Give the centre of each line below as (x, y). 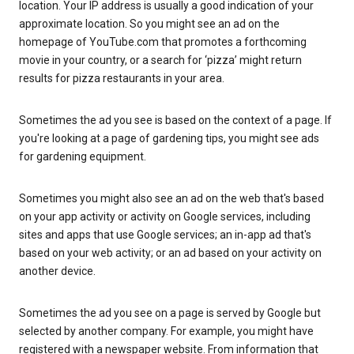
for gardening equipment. (83, 157)
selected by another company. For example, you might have (166, 331)
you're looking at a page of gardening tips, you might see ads (169, 139)
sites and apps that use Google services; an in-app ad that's (165, 235)
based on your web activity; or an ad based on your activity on (170, 253)
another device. (57, 271)
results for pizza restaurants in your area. (122, 79)
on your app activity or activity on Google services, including (165, 217)
